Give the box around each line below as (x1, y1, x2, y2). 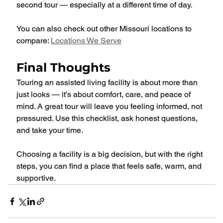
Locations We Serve (51, 36, 121, 46)
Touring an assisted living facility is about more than (16, 78, 200, 88)
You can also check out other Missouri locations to (16, 24, 194, 34)
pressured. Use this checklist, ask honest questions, (16, 113, 200, 123)
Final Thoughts (16, 60, 111, 75)
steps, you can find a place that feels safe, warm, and (16, 161, 204, 171)
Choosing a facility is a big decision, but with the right (16, 149, 205, 159)
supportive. (16, 173, 56, 183)
